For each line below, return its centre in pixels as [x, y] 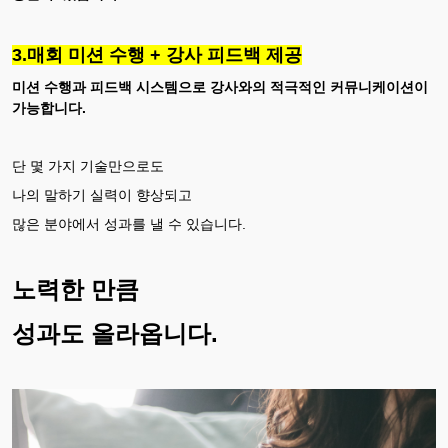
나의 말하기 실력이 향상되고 [102, 195]
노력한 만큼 [75, 290]
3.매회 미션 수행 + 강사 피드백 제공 [157, 55]
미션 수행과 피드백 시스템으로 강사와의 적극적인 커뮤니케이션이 [220, 87]
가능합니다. [49, 108]
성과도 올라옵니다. [115, 334]
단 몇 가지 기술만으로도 [88, 166]
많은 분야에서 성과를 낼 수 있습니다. [129, 224]
